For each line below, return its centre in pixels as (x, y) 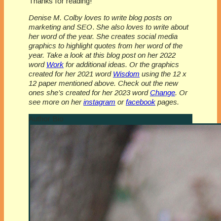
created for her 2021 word (71, 74)
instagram (99, 102)
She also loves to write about (141, 27)
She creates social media (137, 37)
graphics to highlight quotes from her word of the (106, 46)
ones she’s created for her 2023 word (89, 93)
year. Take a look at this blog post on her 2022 (102, 55)
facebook (141, 102)
